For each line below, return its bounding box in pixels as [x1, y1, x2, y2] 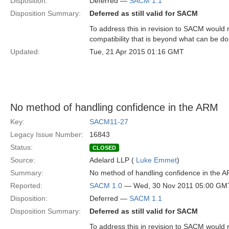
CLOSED [93, 145, 116, 151]
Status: [10, 143, 33, 151]
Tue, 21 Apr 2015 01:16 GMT [89, 48, 184, 56]
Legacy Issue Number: [10, 130, 83, 139]
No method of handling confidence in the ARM [10, 102, 218, 113]
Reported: [10, 181, 42, 190]
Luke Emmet [136, 156, 177, 164]
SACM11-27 [89, 118, 128, 126]
